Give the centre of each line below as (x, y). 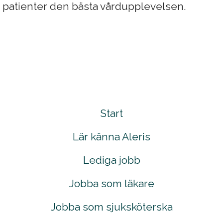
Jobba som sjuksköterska (111, 207)
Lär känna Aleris (111, 137)
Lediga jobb (111, 160)
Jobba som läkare (111, 183)
